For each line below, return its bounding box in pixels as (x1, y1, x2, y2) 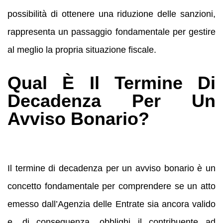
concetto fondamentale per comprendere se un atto (7, 181, 216, 191)
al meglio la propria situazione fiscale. (7, 44, 156, 55)
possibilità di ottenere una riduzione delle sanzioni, (7, 8, 216, 19)
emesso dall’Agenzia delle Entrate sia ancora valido (7, 199, 216, 209)
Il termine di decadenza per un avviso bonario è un (7, 163, 216, 173)
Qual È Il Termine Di (7, 72, 216, 93)
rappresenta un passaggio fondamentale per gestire (7, 26, 216, 37)
